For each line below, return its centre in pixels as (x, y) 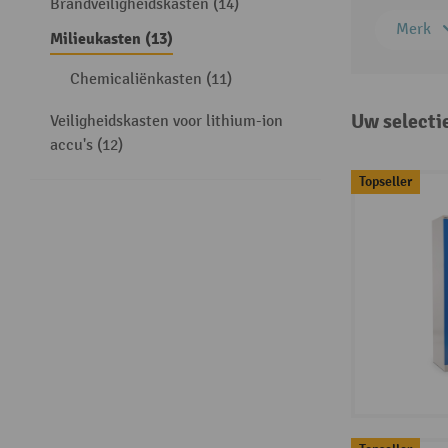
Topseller (385, 181)
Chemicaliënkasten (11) (151, 79)
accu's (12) (86, 145)
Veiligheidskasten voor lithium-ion (166, 121)
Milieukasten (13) (111, 39)
